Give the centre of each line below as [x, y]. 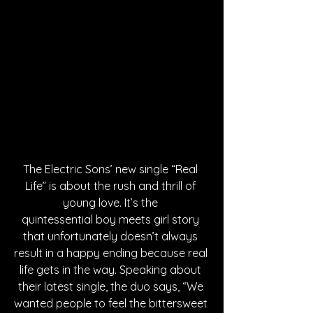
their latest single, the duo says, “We [112, 286]
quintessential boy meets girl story [112, 219]
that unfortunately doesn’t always [112, 236]
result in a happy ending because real [112, 253]
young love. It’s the [112, 203]
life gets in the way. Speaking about [112, 270]
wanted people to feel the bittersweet [112, 303]
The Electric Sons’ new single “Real [112, 169]
